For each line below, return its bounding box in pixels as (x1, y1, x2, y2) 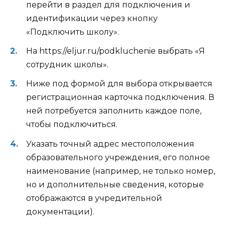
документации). (26, 206, 94, 216)
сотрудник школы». (26, 60, 108, 70)
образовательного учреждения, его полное (26, 152, 210, 162)
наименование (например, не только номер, (26, 166, 215, 176)
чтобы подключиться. (26, 120, 118, 130)
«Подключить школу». (26, 27, 119, 37)
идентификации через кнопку (26, 14, 158, 24)
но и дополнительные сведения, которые (26, 179, 204, 189)
